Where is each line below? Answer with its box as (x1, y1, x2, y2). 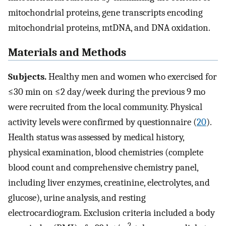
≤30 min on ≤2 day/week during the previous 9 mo (8, 86, 205, 98)
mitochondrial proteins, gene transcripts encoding (8, 7, 203, 18)
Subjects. (8, 71, 46, 83)
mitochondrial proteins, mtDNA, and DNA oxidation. (8, 22, 210, 33)
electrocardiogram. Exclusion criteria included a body (8, 207, 215, 219)
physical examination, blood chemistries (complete (8, 147, 203, 158)
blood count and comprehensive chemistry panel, (8, 162, 198, 174)
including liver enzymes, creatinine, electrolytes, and (8, 177, 210, 189)
